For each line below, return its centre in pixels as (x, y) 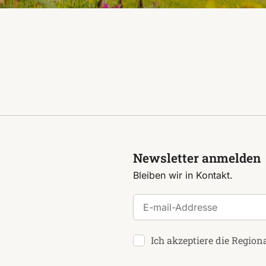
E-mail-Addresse (170, 201)
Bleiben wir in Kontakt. (183, 175)
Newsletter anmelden (197, 158)
